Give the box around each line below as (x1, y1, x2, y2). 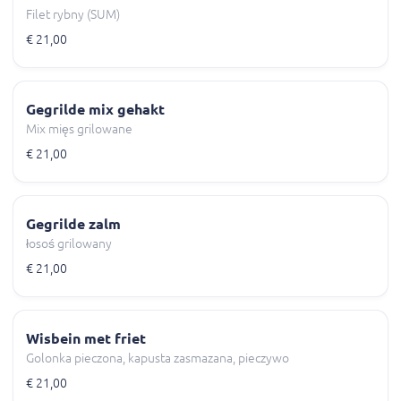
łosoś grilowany (26, 236, 112, 252)
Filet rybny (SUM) (26, 7, 120, 22)
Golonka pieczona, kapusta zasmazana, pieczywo (26, 351, 289, 366)
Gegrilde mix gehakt (26, 101, 165, 118)
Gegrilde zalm (26, 216, 121, 233)
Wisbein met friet (26, 330, 146, 347)
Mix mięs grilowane (26, 122, 132, 137)
